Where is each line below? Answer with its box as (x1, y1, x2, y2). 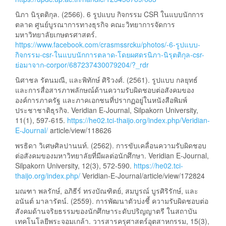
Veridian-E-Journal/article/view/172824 (80, 171, 205, 181)
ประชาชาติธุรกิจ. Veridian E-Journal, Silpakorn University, (15, 105, 198, 116)
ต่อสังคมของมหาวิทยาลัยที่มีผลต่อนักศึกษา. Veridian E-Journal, (15, 150, 209, 161)
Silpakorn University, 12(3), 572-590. (15, 160, 134, 171)
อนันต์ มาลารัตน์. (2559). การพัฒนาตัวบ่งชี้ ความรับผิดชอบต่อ (15, 196, 208, 206)
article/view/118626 (48, 125, 111, 136)
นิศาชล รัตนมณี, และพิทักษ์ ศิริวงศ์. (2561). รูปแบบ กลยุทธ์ (15, 75, 198, 85)
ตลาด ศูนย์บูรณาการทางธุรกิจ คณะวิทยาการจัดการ (15, 19, 175, 30)
